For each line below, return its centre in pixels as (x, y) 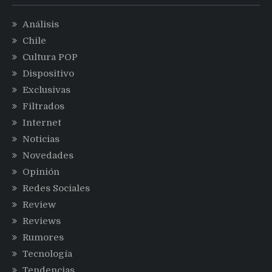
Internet (42, 123)
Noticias (41, 139)
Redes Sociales (56, 189)
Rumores (43, 238)
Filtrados (43, 107)
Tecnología (47, 254)
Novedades (48, 156)
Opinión (41, 172)
